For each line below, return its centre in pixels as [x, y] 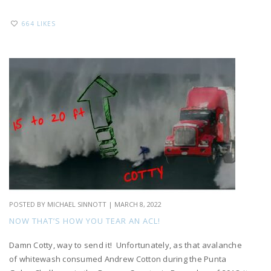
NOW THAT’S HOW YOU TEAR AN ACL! [85, 221]
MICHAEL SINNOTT [77, 204]
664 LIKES [39, 24]
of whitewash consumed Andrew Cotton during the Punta [118, 259]
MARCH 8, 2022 [138, 204]
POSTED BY [28, 204]
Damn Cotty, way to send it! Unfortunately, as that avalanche [126, 245]
